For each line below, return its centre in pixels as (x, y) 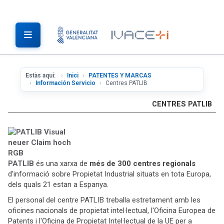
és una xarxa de (62, 163)
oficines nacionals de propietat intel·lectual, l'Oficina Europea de (112, 210)
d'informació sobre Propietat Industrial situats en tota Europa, (109, 174)
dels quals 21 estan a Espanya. (58, 184)
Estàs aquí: (41, 75)
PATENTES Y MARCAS (120, 75)
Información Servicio (65, 83)
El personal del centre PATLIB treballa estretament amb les (104, 200)
